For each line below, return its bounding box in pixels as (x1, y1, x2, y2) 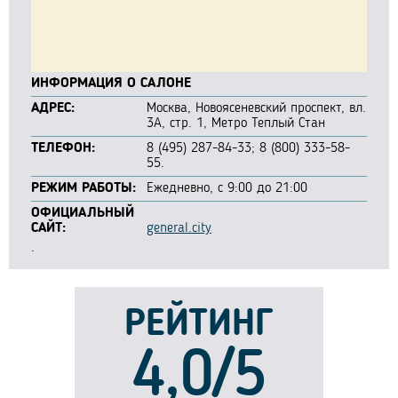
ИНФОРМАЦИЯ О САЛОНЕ (31, 76, 191, 91)
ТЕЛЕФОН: (31, 141, 95, 155)
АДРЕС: (31, 101, 75, 115)
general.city (147, 221, 211, 235)
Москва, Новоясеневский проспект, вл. (147, 101, 366, 115)
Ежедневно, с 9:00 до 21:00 (147, 181, 307, 195)
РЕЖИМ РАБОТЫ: (31, 181, 136, 195)
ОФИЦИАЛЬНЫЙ (31, 206, 134, 220)
